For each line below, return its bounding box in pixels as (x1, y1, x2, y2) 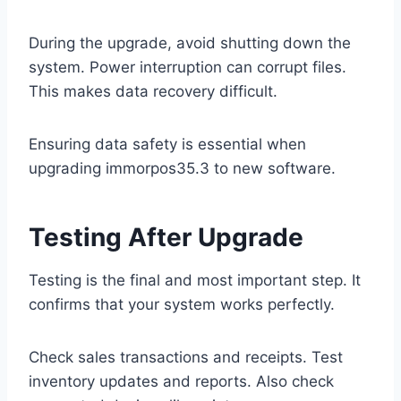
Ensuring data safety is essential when (29, 135, 306, 154)
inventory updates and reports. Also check (29, 372, 334, 391)
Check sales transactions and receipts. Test (29, 348, 343, 367)
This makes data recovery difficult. (29, 82, 277, 101)
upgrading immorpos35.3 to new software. (29, 159, 336, 178)
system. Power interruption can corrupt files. (29, 58, 346, 77)
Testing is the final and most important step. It (29, 271, 361, 290)
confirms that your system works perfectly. (29, 295, 335, 314)
